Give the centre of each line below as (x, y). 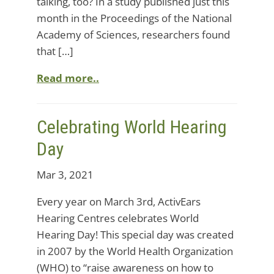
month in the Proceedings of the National (134, 18)
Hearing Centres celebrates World (118, 218)
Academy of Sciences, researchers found (133, 35)
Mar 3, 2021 (65, 175)
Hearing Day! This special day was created (135, 235)
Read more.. (68, 78)
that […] (55, 51)
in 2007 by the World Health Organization (135, 251)
